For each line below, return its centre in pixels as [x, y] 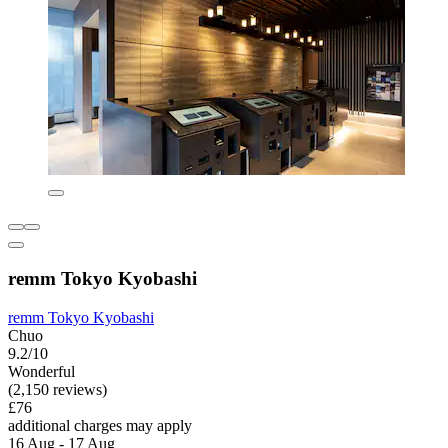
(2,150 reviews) [57, 389]
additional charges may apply [100, 425]
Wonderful [41, 371]
